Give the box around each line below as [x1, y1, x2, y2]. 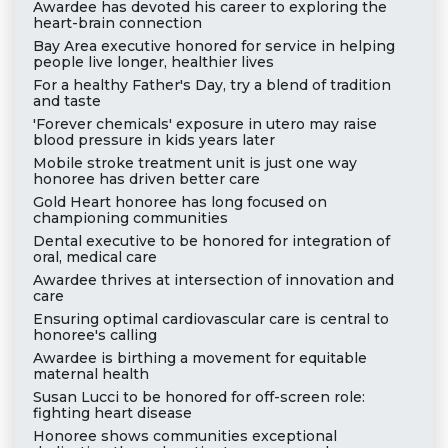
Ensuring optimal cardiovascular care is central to [32, 310, 389, 329]
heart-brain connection [32, 14, 202, 33]
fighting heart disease [32, 404, 192, 423]
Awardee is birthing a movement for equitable [32, 349, 367, 368]
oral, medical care [32, 248, 157, 267]
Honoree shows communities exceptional [32, 427, 337, 446]
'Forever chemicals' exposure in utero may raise [32, 115, 377, 134]
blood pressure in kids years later [32, 131, 275, 150]
